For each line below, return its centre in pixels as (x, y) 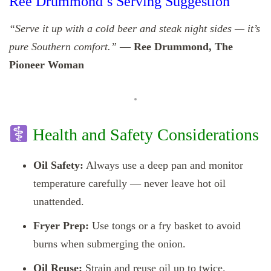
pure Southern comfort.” (63, 46)
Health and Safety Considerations (143, 134)
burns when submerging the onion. (109, 243)
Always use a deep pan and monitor (163, 165)
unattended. (59, 201)
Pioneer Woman (47, 64)
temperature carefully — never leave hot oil (129, 183)
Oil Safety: (58, 165)
